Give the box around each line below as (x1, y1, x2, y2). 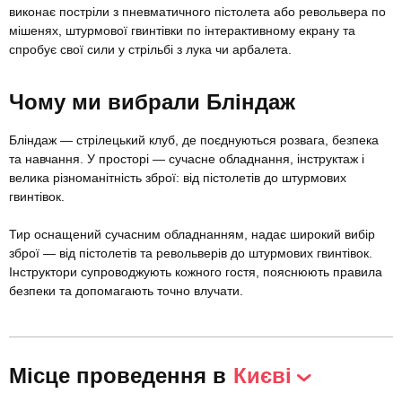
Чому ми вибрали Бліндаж (9, 90, 295, 115)
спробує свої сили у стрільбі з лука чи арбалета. (9, 42, 292, 57)
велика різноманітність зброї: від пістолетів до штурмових (9, 170, 346, 186)
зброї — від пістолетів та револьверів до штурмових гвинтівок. (9, 246, 372, 261)
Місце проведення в (9, 363, 232, 389)
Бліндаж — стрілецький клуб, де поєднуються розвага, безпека (9, 133, 379, 148)
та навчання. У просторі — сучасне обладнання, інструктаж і (9, 152, 364, 167)
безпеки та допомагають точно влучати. (9, 284, 243, 299)
